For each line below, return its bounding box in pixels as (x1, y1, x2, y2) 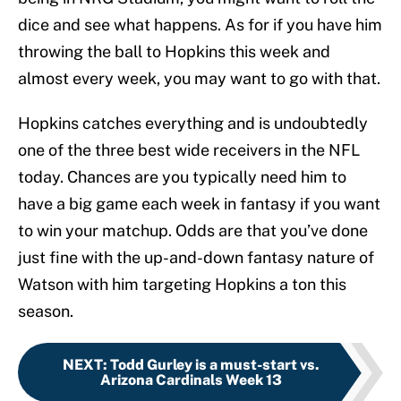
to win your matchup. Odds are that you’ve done (18, 221, 368, 241)
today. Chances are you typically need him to (18, 167, 346, 187)
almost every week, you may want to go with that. (18, 69, 380, 89)
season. (18, 302, 73, 321)
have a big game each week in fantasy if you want (18, 194, 380, 214)
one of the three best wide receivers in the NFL (18, 141, 360, 160)
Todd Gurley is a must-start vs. (109, 356, 320, 374)
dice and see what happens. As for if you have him (18, 15, 382, 35)
